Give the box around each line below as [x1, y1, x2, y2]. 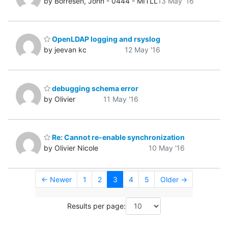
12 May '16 [125, 45, 160, 54]
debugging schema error [50, 83, 138, 93]
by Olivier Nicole [44, 144, 98, 153]
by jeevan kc [44, 45, 87, 54]
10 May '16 [149, 144, 185, 153]
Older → [160, 175, 187, 184]
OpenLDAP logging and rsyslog [50, 35, 160, 44]
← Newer [41, 175, 72, 184]
